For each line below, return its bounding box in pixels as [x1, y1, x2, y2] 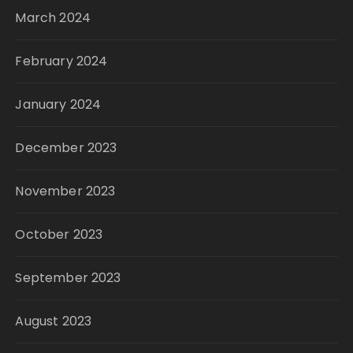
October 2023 [15, 225, 103, 244]
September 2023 [15, 269, 121, 288]
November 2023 [15, 182, 116, 201]
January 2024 [15, 95, 102, 114]
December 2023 [15, 139, 117, 158]
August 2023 [15, 312, 92, 331]
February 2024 [15, 52, 108, 71]
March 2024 [15, 9, 91, 28]
